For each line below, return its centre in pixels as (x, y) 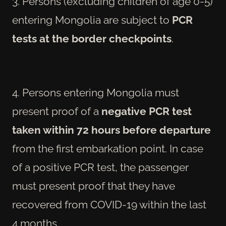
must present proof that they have (94, 186)
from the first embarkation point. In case (108, 149)
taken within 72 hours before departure (111, 130)
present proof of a (57, 111)
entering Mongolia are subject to (92, 20)
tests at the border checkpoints (92, 38)
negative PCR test (147, 111)
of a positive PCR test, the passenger (100, 167)
